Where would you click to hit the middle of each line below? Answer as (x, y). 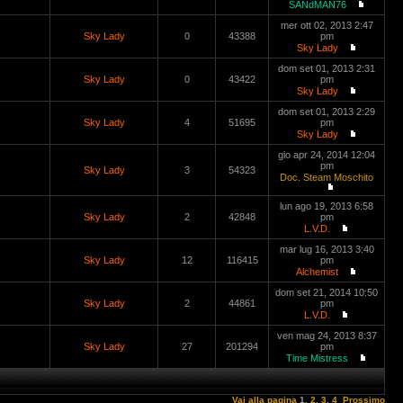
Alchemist (317, 272)
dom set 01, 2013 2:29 (327, 112)
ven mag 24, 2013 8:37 (327, 336)
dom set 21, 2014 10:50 (327, 292)
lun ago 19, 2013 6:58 (327, 206)
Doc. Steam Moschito (327, 177)
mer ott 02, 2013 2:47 (327, 25)
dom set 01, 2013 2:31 (327, 68)
